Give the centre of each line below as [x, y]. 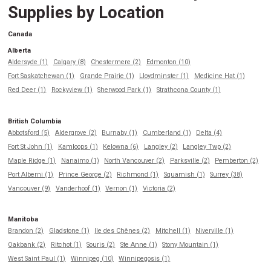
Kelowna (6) [121, 146]
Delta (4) [209, 132]
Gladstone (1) [69, 231]
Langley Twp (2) [207, 146]
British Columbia [35, 121]
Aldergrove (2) [76, 132]
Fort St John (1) [31, 146]
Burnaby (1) [120, 132]
